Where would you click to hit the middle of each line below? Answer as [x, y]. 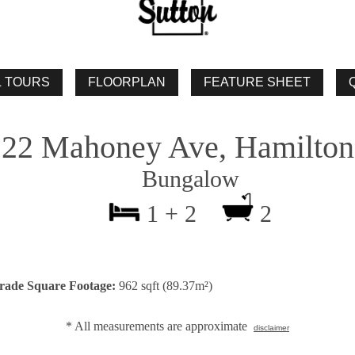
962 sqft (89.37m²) [164, 285]
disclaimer [271, 327]
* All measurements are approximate [160, 326]
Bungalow [177, 179]
